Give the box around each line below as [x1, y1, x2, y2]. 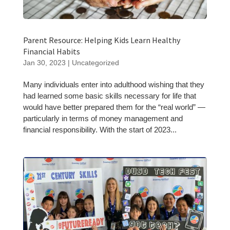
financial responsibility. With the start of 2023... [23, 125, 177, 135]
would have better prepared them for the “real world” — [23, 103, 205, 112]
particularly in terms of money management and [23, 114, 183, 123]
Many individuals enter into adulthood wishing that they [23, 80, 204, 89]
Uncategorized [71, 59, 119, 67]
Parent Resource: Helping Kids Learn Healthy [23, 35, 180, 46]
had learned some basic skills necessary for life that [23, 91, 196, 101]
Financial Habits [23, 46, 80, 57]
